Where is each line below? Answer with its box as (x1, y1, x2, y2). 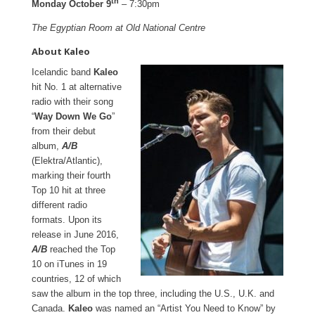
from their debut (32, 126, 96, 137)
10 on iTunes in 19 (32, 259, 107, 270)
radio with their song (32, 96, 113, 108)
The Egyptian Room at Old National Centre (32, 22, 205, 34)
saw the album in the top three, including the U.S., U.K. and (32, 288, 274, 300)
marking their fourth (32, 170, 110, 181)
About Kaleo (32, 45, 90, 58)
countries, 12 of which (32, 274, 121, 285)
